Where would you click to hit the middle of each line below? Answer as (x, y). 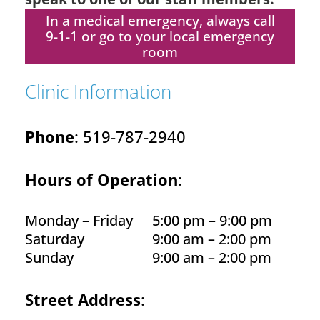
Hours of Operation (101, 179)
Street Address (83, 299)
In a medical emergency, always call (160, 20)
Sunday (49, 257)
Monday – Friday (79, 220)
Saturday (55, 239)
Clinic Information (98, 91)
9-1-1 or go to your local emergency (160, 36)
